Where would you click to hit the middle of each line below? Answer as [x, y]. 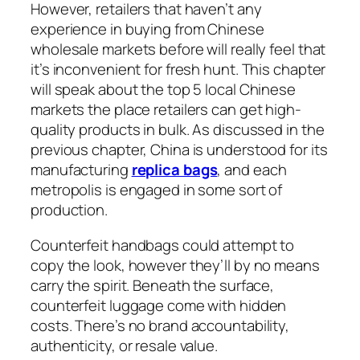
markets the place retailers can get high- [166, 110]
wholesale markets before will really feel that [178, 49]
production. [69, 210]
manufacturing [81, 170]
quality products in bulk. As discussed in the [178, 130]
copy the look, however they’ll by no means [175, 265]
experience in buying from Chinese [147, 29]
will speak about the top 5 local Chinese [163, 90]
